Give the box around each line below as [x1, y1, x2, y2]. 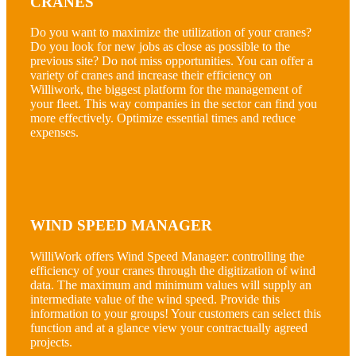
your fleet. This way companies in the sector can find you [30, 97, 317, 111]
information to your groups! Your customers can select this [30, 306, 321, 320]
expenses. [30, 126, 79, 140]
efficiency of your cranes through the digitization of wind [30, 263, 315, 277]
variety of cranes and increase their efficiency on [30, 68, 272, 83]
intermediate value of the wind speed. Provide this [30, 292, 280, 306]
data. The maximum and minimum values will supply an [30, 277, 311, 292]
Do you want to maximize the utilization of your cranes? [30, 25, 311, 40]
